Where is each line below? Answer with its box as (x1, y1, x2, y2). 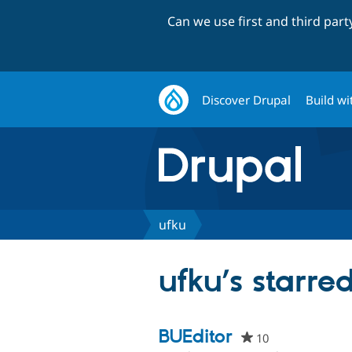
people (268, 330, 306, 346)
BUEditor (159, 325, 233, 350)
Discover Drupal (202, 91, 291, 108)
